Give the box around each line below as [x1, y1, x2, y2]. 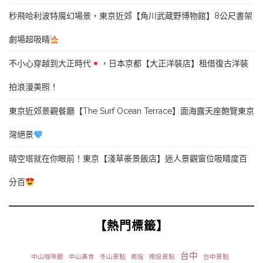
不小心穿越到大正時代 [9, 59, 91, 69]
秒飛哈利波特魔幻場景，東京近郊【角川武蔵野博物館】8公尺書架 [9, 11, 252, 21]
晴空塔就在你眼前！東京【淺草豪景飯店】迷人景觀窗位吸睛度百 [9, 154, 247, 164]
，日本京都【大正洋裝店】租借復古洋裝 [100, 59, 248, 69]
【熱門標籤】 [95, 219, 168, 234]
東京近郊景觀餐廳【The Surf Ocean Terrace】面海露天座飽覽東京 [9, 106, 254, 116]
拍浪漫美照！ [9, 82, 58, 92]
